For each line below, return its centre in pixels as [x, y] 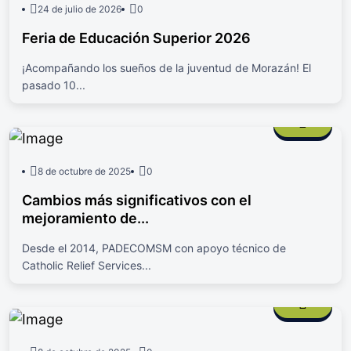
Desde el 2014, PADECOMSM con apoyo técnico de [154, 248]
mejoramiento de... [85, 219]
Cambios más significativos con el [137, 201]
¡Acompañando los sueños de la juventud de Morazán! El [166, 67]
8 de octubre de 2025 [84, 172]
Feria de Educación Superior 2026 [136, 38]
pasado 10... [54, 85]
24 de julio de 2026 [80, 9]
